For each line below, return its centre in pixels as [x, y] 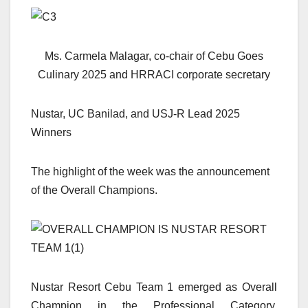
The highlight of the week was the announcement [150, 172]
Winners [51, 133]
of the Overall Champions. [94, 190]
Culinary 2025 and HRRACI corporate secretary [154, 75]
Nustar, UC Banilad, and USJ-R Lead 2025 [135, 114]
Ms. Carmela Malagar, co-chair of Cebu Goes [154, 56]
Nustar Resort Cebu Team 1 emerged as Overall [154, 287]
